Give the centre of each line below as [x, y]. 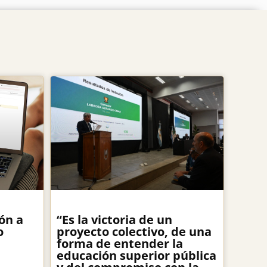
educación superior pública [136, 256]
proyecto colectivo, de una [134, 232]
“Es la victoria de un [114, 220]
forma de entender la [119, 244]
